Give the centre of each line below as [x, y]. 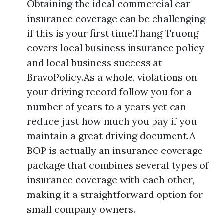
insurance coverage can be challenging [116, 19]
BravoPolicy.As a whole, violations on [112, 77]
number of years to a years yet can [107, 107]
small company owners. [81, 209]
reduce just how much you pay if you [112, 121]
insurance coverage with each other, [110, 180]
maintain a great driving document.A [111, 136]
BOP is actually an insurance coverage [115, 151]
